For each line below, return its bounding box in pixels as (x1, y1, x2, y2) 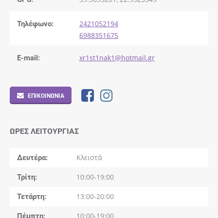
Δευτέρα (17, 152, 46, 162)
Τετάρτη (17, 191, 44, 201)
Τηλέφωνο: (17, 18, 54, 28)
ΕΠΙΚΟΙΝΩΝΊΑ (28, 91, 64, 99)
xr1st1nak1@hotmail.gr (79, 53, 155, 62)
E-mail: (17, 53, 40, 62)
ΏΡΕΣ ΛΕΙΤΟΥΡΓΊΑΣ (10, 126, 79, 136)
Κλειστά (76, 153, 102, 162)
